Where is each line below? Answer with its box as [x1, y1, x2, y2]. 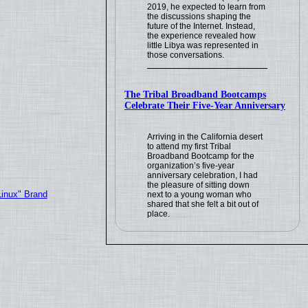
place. [147, 209, 170, 219]
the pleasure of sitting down [147, 180, 250, 190]
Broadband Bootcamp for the [147, 151, 255, 162]
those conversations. [147, 50, 225, 60]
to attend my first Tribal [147, 142, 232, 152]
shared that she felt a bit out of [147, 199, 259, 210]
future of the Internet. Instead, [147, 21, 256, 32]
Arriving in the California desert [147, 132, 263, 142]
